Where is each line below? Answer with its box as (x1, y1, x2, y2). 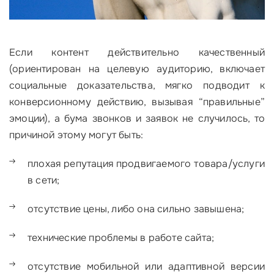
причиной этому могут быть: (9, 128, 144, 142)
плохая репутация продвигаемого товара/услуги (28, 157, 265, 171)
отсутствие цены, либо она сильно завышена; (28, 202, 245, 216)
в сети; (28, 174, 60, 187)
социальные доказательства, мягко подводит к (9, 79, 265, 92)
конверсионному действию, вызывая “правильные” (9, 95, 265, 109)
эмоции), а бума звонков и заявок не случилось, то (9, 112, 265, 125)
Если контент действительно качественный (9, 46, 265, 59)
